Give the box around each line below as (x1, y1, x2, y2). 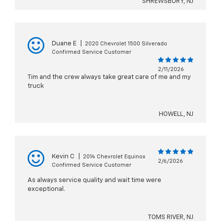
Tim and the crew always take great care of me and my (28, 74, 191, 81)
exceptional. (28, 186, 65, 193)
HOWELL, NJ (159, 111, 193, 118)
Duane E (52, 40, 76, 47)
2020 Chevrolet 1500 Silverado (85, 41, 167, 47)
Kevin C (52, 153, 74, 160)
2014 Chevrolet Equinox (83, 154, 146, 160)
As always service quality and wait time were (28, 177, 161, 184)
